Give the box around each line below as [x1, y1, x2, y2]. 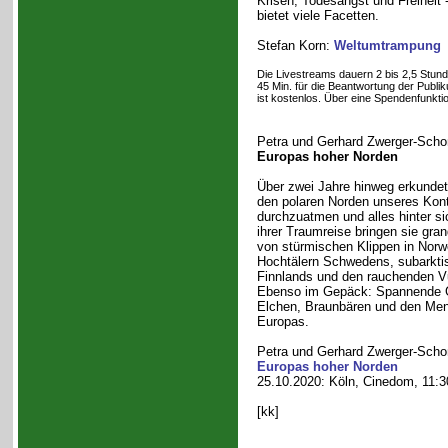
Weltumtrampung [333, 38, 441, 53]
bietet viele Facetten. [256, 8, 379, 23]
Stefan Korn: [256, 38, 334, 53]
